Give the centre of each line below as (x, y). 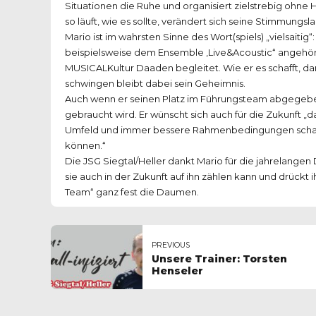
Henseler (177, 271)
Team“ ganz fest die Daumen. (132, 192)
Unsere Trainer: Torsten (219, 259)
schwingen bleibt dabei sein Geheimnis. (155, 84)
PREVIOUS (171, 245)
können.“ (85, 146)
